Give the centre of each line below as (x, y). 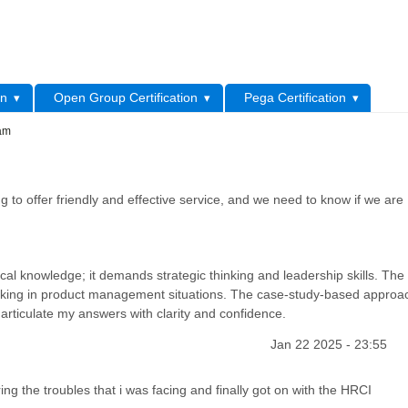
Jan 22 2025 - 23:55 (328, 345)
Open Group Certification (126, 98)
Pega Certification (296, 98)
